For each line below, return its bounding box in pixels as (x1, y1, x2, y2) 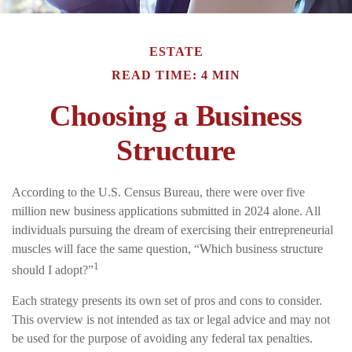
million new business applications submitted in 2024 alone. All (12, 203, 321, 218)
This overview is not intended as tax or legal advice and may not (12, 312, 330, 326)
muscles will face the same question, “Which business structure (12, 241, 323, 255)
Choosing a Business (49, 98, 302, 132)
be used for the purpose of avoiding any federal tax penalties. (12, 331, 313, 345)
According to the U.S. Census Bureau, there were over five (12, 185, 305, 199)
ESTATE (148, 44, 203, 58)
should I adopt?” (12, 262, 93, 277)
